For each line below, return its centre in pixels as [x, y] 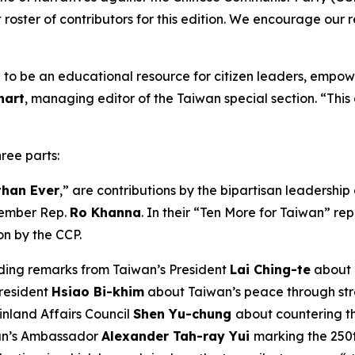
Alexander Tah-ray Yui [177, 336]
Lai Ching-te [270, 269]
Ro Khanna [105, 212]
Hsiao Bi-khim [98, 292]
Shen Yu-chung [184, 314]
